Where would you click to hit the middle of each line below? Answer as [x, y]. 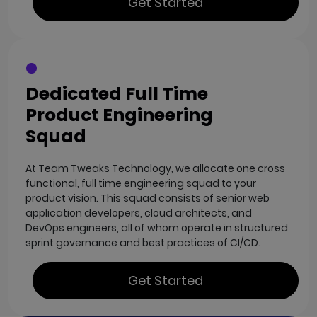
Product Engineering [119, 115]
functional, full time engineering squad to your [141, 183]
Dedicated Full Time [117, 93]
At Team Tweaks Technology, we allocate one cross [155, 168]
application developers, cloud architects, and [139, 213]
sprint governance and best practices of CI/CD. [143, 242]
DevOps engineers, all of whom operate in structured [157, 227]
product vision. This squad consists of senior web [148, 198]
